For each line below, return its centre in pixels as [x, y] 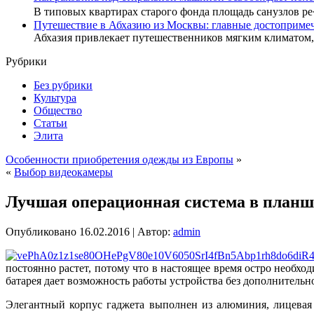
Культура [55, 98]
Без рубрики [63, 86]
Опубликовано [41, 231]
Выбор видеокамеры [63, 172]
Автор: [154, 231]
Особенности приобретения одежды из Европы [120, 160]
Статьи [50, 123]
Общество [58, 111]
